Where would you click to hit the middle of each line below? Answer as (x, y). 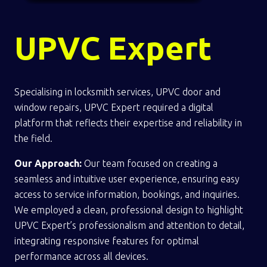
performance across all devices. (81, 256)
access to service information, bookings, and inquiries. (127, 194)
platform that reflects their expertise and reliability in (128, 122)
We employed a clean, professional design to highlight (129, 209)
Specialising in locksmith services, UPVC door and (117, 91)
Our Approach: (48, 163)
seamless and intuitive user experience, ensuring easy (127, 178)
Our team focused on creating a (150, 163)
